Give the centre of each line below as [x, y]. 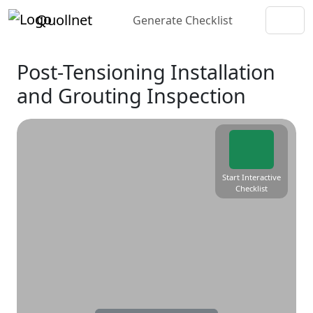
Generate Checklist [183, 20]
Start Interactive [252, 177]
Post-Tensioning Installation [146, 72]
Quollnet [64, 20]
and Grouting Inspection [131, 95]
